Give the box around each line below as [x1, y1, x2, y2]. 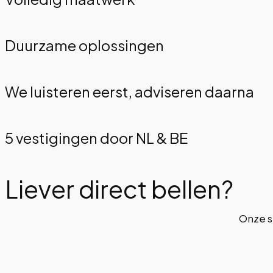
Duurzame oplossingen [5, 35, 164, 54]
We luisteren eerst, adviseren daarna [5, 82, 254, 101]
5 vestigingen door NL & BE [5, 128, 188, 147]
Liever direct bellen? [5, 172, 233, 204]
